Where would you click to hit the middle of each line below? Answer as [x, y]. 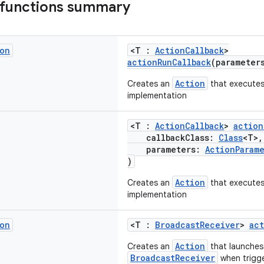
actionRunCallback [169, 62]
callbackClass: [173, 138]
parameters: [166, 149]
